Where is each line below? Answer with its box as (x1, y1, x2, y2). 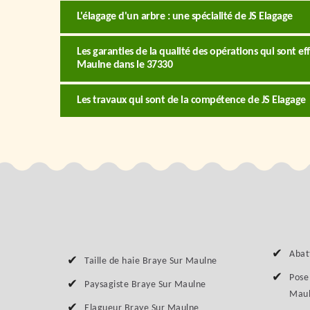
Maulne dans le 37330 (77, 60, 172, 71)
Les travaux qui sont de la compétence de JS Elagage (77, 95, 306, 106)
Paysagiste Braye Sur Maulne (84, 280, 206, 290)
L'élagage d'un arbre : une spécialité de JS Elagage (77, 11, 293, 22)
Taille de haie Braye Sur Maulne (84, 256, 217, 266)
